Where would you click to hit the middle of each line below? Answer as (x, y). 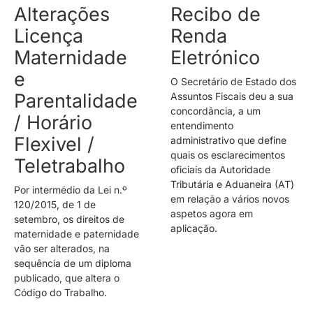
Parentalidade (76, 101)
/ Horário (53, 122)
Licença (49, 36)
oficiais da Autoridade (220, 169)
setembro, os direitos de (69, 219)
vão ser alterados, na (62, 248)
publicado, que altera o (67, 277)
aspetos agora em (212, 213)
